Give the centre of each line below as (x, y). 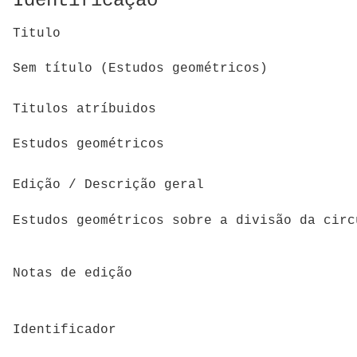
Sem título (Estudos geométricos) (140, 69)
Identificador (65, 330)
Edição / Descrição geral (108, 184)
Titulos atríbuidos (84, 109)
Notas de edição (73, 274)
